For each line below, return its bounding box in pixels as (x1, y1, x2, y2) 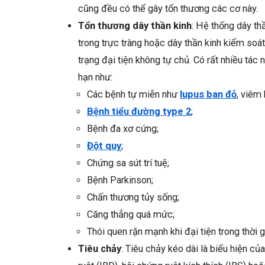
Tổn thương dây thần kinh (78, 20, 192, 32)
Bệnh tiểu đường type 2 (87, 106, 191, 118)
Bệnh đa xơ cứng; (87, 123, 159, 135)
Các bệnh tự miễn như (87, 89, 180, 101)
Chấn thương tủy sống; (87, 192, 179, 203)
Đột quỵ (87, 140, 121, 152)
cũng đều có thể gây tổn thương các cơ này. (78, 3, 258, 15)
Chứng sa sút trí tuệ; (87, 157, 169, 169)
